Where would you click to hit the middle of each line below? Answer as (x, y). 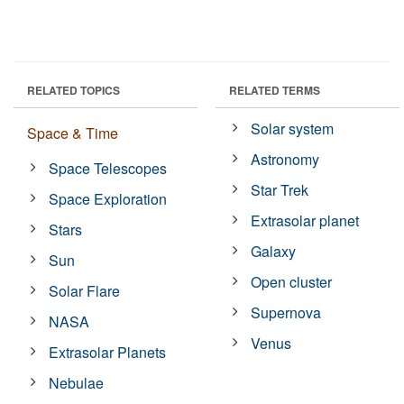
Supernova (286, 312)
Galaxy (274, 251)
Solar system (293, 128)
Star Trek (280, 189)
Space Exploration (108, 198)
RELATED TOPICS (73, 90)
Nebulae (77, 382)
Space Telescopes (108, 168)
